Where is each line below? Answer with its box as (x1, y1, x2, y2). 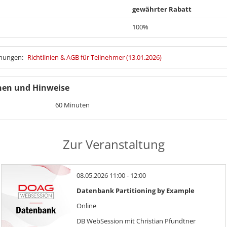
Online (77, 201, 96, 210)
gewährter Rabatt (132, 4, 192, 14)
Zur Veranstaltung (62, 135, 165, 153)
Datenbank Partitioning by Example (77, 185, 195, 195)
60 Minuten (55, 100, 90, 109)
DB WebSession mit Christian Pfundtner (77, 216, 196, 225)
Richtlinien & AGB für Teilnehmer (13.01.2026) (27, 52, 162, 62)
